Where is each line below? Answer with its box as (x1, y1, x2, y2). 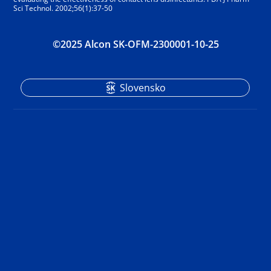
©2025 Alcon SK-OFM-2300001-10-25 (52, 38, 219, 51)
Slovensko (120, 81, 166, 95)
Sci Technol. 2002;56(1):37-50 (13, 3, 113, 14)
